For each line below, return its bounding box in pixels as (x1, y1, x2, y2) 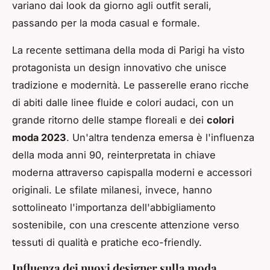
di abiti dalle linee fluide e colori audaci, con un (12, 96, 234, 108)
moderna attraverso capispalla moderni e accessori (12, 166, 252, 178)
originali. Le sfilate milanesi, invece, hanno (12, 183, 212, 196)
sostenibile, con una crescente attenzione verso (12, 218, 239, 231)
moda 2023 (12, 131, 66, 143)
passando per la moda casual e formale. (12, 16, 200, 29)
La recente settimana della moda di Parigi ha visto (12, 43, 245, 56)
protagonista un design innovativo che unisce (12, 61, 227, 74)
